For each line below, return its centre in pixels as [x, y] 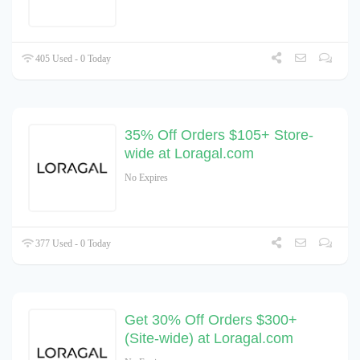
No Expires [146, 178]
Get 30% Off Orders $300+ [211, 320]
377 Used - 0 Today [72, 244]
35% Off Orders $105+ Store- [219, 135]
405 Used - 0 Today [72, 59]
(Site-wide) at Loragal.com [209, 339]
